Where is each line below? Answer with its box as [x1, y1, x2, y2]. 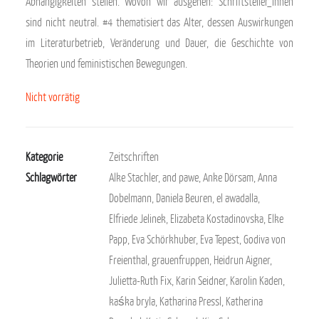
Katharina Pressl [159, 294, 221, 308]
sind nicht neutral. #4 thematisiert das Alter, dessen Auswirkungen [26, 15, 293, 29]
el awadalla [216, 191, 258, 205]
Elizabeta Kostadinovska [170, 211, 263, 226]
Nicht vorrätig [26, 90, 80, 104]
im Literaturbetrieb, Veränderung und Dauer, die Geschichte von [26, 36, 293, 50]
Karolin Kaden [230, 273, 283, 288]
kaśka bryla [109, 294, 155, 308]
